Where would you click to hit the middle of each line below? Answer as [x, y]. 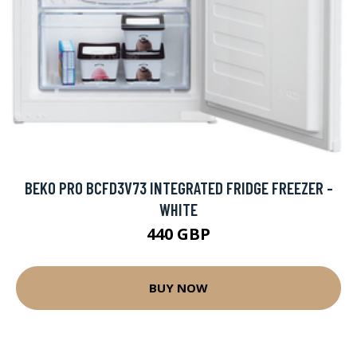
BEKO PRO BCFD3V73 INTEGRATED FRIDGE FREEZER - [178, 187]
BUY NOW [178, 288]
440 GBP [178, 233]
